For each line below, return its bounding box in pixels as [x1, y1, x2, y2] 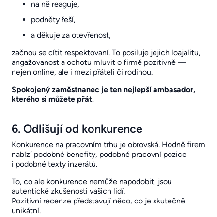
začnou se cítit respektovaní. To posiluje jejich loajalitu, [12, 47, 201, 57]
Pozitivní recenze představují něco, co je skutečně [12, 196, 185, 205]
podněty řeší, [31, 15, 76, 24]
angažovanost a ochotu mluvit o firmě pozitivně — [12, 57, 186, 67]
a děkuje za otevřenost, [31, 30, 111, 40]
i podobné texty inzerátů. [12, 159, 97, 169]
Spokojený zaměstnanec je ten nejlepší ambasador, [12, 84, 195, 94]
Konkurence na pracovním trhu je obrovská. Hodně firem [12, 139, 205, 149]
